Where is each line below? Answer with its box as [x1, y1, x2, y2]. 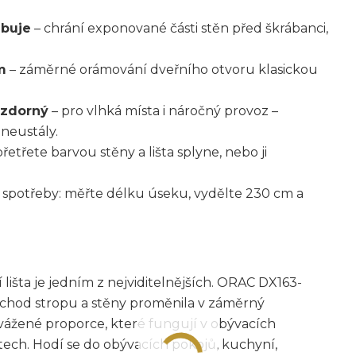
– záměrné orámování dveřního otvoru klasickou [6, 62, 318, 77]
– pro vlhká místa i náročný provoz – [48, 103, 278, 118]
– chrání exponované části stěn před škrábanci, [31, 21, 328, 36]
